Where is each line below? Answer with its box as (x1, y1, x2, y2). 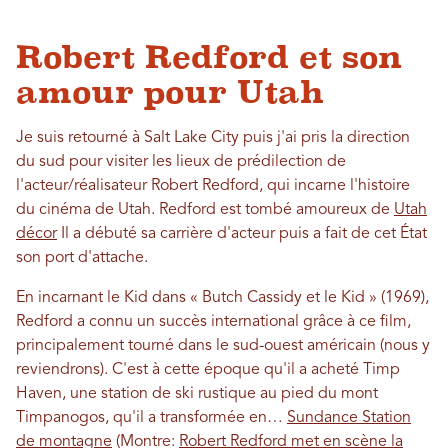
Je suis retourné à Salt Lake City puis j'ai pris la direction (16, 130, 410, 147)
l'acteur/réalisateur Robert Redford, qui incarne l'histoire (16, 178, 410, 195)
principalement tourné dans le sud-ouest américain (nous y (16, 338, 430, 355)
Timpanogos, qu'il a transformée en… (16, 410, 287, 427)
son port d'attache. (16, 250, 148, 267)
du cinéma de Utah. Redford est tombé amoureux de (16, 202, 394, 219)
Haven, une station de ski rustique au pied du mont (16, 386, 378, 403)
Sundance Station (287, 410, 411, 427)
